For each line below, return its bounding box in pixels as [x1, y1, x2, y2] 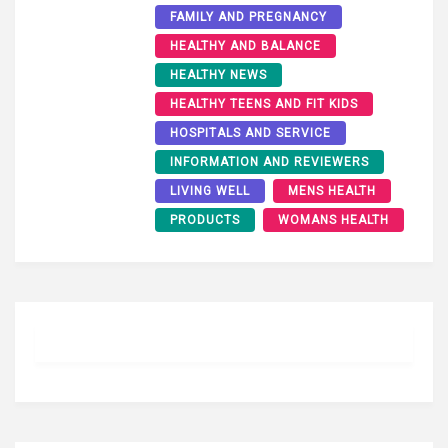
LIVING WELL [170, 184, 250, 199]
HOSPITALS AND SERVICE [170, 126, 331, 141]
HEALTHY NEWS [170, 68, 267, 83]
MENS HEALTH [288, 184, 376, 199]
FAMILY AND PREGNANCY [170, 10, 327, 25]
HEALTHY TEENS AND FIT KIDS [170, 97, 358, 112]
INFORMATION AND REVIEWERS [170, 155, 369, 170]
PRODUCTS [170, 213, 240, 228]
